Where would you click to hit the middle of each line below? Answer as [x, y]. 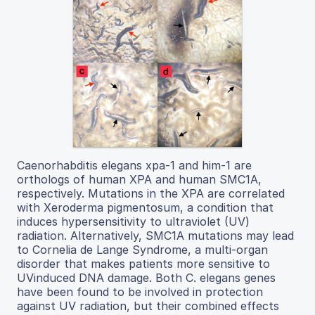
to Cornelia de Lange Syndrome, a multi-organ [142, 250]
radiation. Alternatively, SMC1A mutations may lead [155, 236]
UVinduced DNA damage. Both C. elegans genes [146, 278]
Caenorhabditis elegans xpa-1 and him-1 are [134, 165]
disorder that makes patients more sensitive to [143, 264]
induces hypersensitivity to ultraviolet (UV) [133, 221]
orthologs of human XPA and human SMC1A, [139, 179]
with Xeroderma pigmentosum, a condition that [145, 207]
